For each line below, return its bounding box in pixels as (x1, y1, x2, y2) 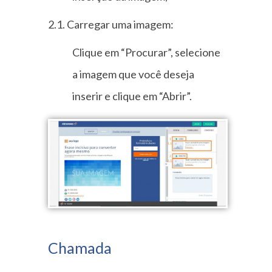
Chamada (48, 238, 112, 257)
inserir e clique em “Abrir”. (72, 89, 192, 103)
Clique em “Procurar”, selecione (72, 46, 220, 59)
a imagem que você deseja (72, 67, 194, 81)
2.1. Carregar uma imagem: (48, 18, 174, 31)
